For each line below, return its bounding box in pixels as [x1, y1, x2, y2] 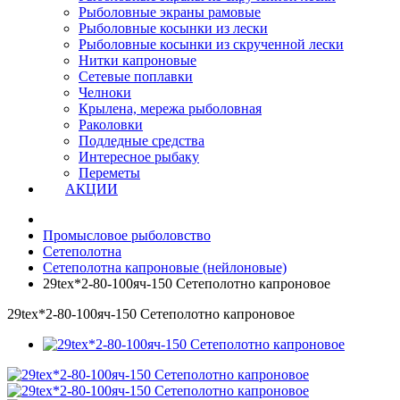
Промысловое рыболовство [43, 228, 211, 243]
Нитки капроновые [79, 53, 196, 68]
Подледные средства [79, 133, 204, 148]
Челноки [79, 85, 131, 100]
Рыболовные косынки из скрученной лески [79, 37, 344, 52]
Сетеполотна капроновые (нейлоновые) [43, 260, 287, 275]
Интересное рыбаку [79, 149, 199, 164]
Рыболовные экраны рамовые [79, 4, 261, 20]
